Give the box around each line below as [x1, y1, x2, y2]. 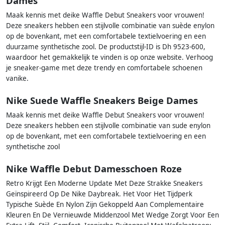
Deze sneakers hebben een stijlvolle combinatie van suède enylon [6, 21, 214, 30]
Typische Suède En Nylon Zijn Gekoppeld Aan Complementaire [6, 200, 204, 209]
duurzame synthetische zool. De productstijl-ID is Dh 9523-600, [6, 42, 205, 51]
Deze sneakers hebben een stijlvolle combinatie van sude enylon [6, 121, 210, 131]
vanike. [6, 73, 29, 83]
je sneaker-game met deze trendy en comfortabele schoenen [6, 63, 202, 72]
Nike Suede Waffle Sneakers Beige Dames [6, 94, 198, 107]
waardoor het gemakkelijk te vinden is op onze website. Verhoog [6, 52, 213, 62]
